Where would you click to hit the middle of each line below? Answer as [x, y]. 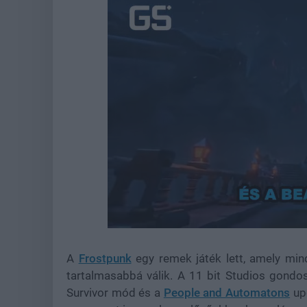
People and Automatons [227, 293]
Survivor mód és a [115, 293]
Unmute [161, 221]
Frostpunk [105, 258]
